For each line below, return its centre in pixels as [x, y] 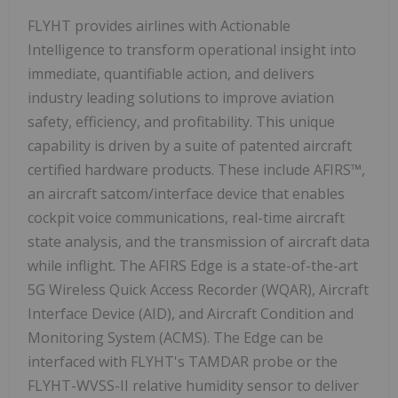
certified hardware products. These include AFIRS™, [196, 170]
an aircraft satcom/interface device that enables [186, 194]
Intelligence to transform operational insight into [192, 50]
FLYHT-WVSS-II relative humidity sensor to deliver [193, 386]
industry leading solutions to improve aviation [181, 98]
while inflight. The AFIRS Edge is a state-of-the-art [193, 266]
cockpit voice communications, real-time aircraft [186, 218]
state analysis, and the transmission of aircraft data [199, 242]
